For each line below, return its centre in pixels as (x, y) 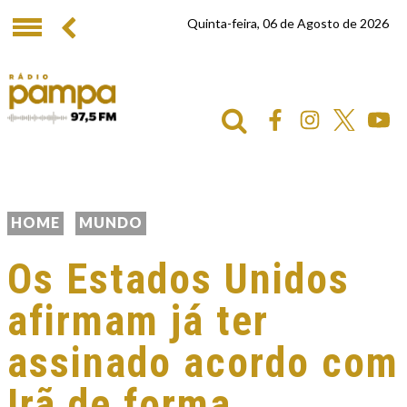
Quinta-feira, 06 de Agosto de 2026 (288, 23)
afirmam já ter (138, 321)
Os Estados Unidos (179, 279)
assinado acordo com (203, 362)
